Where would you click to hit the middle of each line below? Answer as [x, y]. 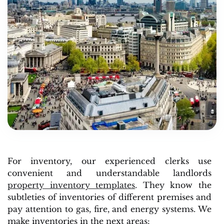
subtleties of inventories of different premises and [109, 197]
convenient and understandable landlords [109, 173]
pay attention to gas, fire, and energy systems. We [109, 209]
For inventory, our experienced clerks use [109, 161]
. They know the [173, 185]
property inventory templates [71, 185]
